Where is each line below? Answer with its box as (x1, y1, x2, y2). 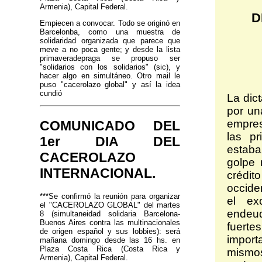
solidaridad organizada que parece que (40, 36, 180, 45)
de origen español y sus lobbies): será (40, 227, 180, 236)
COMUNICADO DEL (40, 118, 180, 133)
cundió (40, 88, 62, 98)
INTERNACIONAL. (40, 165, 156, 181)
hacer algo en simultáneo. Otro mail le (40, 71, 180, 80)
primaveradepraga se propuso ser (40, 53, 180, 63)
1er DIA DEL (40, 133, 180, 149)
